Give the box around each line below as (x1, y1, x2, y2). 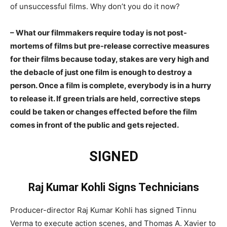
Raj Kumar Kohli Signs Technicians (28, 180, 199, 194)
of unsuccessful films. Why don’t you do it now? (10, 1, 180, 11)
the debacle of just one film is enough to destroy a (10, 67, 192, 77)
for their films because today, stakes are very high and (10, 54, 209, 64)
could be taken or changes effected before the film (10, 106, 197, 117)
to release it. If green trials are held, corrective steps (10, 93, 200, 103)
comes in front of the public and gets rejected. (10, 120, 179, 130)
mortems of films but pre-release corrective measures (10, 41, 209, 51)
